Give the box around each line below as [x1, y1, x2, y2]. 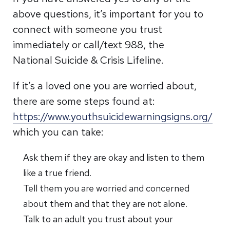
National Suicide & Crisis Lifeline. [13, 53, 164, 67]
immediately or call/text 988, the [13, 38, 165, 51]
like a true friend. [23, 167, 92, 179]
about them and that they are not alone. [23, 198, 188, 209]
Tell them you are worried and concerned [23, 182, 190, 194]
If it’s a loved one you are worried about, [13, 79, 197, 92]
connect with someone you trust [13, 23, 163, 36]
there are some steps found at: [13, 94, 156, 108]
